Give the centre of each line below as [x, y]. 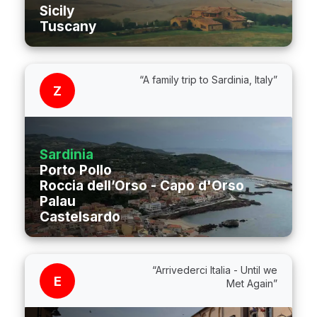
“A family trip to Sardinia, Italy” [208, 80]
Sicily [57, 11]
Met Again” [252, 284]
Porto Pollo [76, 171]
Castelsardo [80, 217]
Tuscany [68, 27]
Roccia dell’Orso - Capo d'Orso [142, 186]
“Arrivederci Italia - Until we [215, 270]
